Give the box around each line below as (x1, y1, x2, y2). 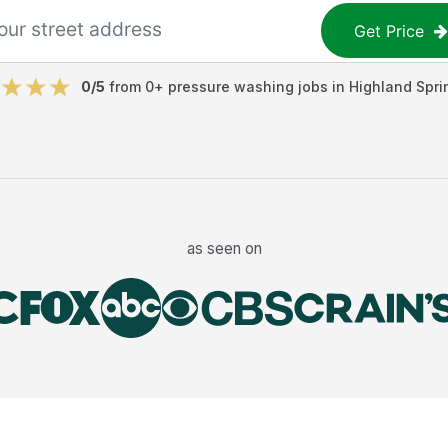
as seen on (186, 238, 262, 258)
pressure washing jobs (168, 78, 328, 95)
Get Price (354, 20, 425, 41)
